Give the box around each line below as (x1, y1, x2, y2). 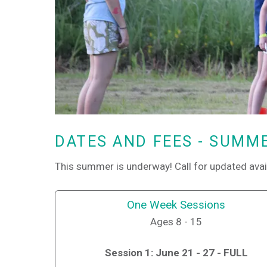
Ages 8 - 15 (150, 215, 203, 228)
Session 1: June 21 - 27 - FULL (104, 247, 248, 259)
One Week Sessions (127, 198, 226, 212)
